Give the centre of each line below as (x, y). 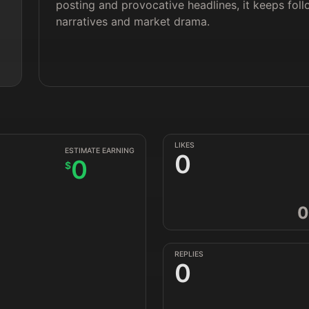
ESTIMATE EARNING (100, 151)
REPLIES (189, 254)
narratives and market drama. (133, 21)
